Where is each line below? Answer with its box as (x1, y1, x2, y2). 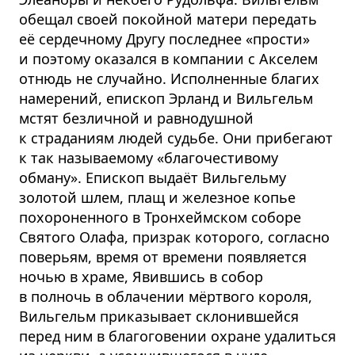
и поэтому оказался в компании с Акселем (19, 49, 318, 69)
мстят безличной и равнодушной (19, 109, 254, 128)
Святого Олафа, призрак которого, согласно (19, 227, 330, 247)
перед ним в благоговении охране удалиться (19, 326, 336, 346)
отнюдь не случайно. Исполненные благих (19, 69, 319, 89)
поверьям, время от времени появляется (19, 247, 307, 267)
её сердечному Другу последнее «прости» (19, 29, 310, 49)
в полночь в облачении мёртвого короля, (19, 287, 312, 307)
